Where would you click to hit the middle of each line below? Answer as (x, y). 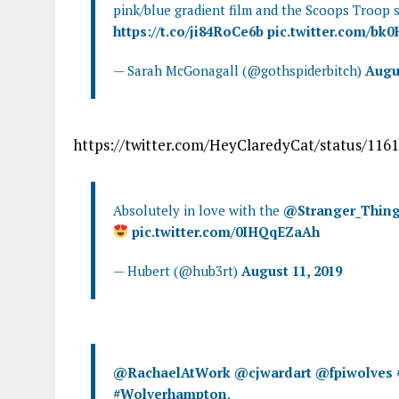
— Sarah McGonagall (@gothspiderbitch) (239, 70)
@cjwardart (273, 372)
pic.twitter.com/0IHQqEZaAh (226, 231)
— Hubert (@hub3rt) (177, 270)
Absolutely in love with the (198, 210)
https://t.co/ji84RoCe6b (188, 31)
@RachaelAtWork (172, 372)
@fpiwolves (354, 372)
